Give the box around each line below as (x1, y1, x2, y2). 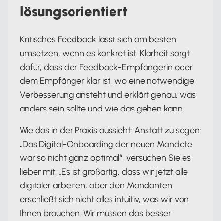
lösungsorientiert (20, 2, 127, 20)
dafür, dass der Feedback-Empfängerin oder (20, 61, 193, 73)
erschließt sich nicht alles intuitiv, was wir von (20, 193, 189, 205)
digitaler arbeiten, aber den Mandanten (20, 180, 172, 191)
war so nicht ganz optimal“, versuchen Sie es (20, 152, 191, 163)
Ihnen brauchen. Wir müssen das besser (20, 207, 171, 219)
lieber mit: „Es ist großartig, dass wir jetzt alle (20, 166, 188, 177)
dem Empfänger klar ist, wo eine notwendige (20, 75, 194, 86)
